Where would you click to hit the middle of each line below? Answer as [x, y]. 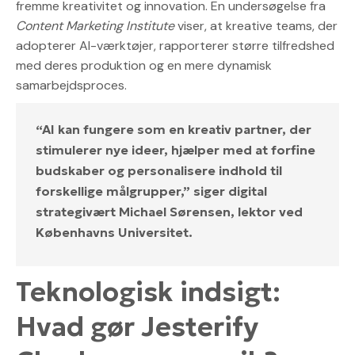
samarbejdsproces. [71, 85]
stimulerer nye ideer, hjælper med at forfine [176, 149]
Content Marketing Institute [95, 25]
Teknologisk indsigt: [148, 291]
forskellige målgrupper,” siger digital [151, 191]
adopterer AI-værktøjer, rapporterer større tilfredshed [175, 45]
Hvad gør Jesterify [137, 326]
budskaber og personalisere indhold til [159, 170]
